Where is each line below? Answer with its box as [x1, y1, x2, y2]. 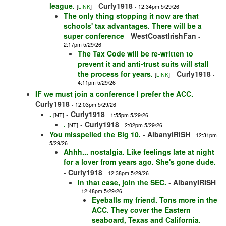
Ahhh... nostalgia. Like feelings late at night [64, 147, 214, 157]
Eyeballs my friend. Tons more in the [92, 195, 217, 205]
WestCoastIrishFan [131, 31, 196, 41]
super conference [64, 31, 124, 41]
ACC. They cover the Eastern [92, 205, 191, 215]
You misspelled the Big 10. [49, 129, 141, 140]
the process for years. [78, 69, 153, 79]
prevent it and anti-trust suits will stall [78, 59, 209, 69]
